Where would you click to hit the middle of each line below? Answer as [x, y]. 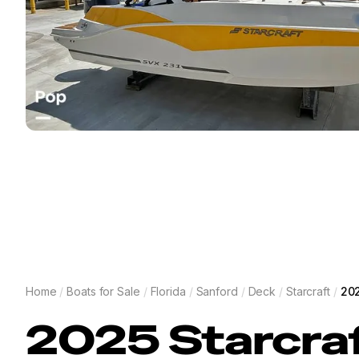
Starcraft [308, 291]
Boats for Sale [103, 291]
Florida [168, 291]
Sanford [217, 291]
